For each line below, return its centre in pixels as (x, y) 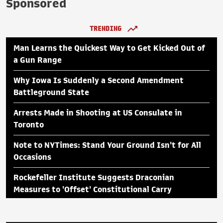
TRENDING (106, 28)
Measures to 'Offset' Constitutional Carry (93, 189)
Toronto (29, 125)
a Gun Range (38, 60)
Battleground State (51, 92)
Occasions (32, 157)
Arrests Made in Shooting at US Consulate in (98, 113)
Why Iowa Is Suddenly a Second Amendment (99, 80)
